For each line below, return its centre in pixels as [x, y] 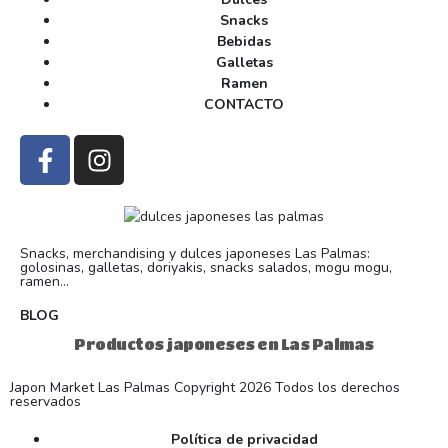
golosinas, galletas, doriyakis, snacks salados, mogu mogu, [206, 268]
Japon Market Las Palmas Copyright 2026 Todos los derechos [205, 388]
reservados [45, 402]
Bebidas [244, 42]
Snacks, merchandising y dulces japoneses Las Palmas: [195, 254]
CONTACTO [244, 105]
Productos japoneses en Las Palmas [224, 344]
